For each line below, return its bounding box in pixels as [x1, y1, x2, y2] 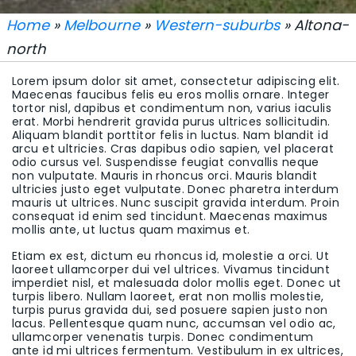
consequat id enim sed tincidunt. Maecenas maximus [12, 208, 328, 225]
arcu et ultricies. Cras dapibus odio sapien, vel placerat [12, 141, 334, 157]
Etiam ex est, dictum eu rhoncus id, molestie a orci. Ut [12, 248, 330, 265]
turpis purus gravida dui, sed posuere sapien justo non [12, 302, 328, 319]
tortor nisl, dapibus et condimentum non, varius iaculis [12, 100, 332, 117]
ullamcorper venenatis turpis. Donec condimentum [12, 329, 314, 346]
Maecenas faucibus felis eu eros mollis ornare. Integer [12, 87, 330, 103]
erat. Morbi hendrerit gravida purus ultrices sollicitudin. [12, 114, 331, 130]
